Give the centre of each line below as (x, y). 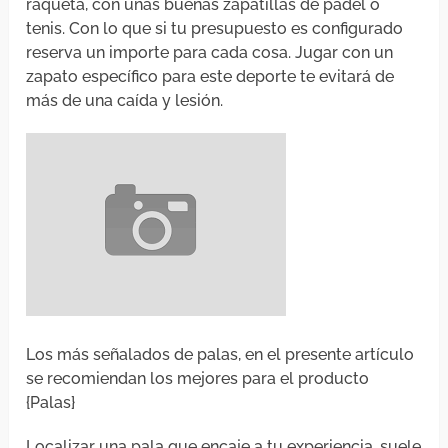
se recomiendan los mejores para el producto (198, 379)
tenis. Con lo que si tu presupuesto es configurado (215, 29)
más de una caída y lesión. (125, 101)
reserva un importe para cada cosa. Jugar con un (210, 53)
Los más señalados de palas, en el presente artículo (220, 355)
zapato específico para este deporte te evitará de (210, 77)
